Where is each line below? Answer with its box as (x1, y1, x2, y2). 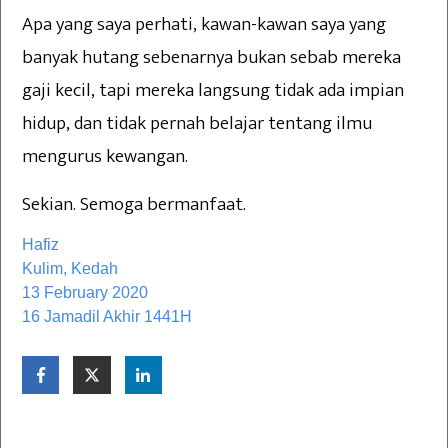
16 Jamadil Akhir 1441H (22, 308, 192, 326)
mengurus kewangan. (22, 141, 188, 173)
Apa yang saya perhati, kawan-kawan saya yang (22, 9, 386, 41)
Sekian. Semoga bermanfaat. (22, 189, 246, 221)
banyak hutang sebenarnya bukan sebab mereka (22, 42, 401, 74)
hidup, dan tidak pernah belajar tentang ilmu (22, 108, 372, 140)
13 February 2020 (22, 284, 148, 302)
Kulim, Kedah (22, 260, 118, 278)
